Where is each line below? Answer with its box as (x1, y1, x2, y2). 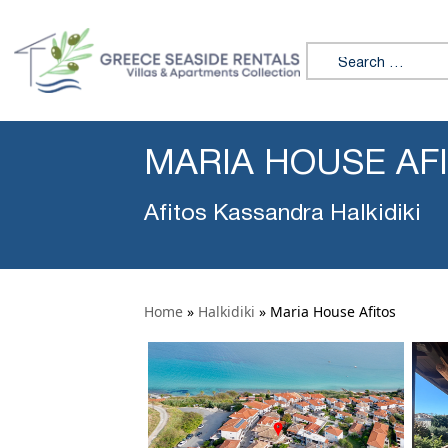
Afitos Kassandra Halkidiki (144, 204, 421, 225)
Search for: (305, 41, 389, 64)
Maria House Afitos (270, 302, 396, 321)
